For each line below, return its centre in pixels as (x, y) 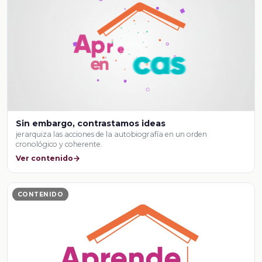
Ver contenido (45, 158)
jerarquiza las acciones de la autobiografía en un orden (112, 134)
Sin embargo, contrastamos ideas (91, 123)
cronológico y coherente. (59, 144)
